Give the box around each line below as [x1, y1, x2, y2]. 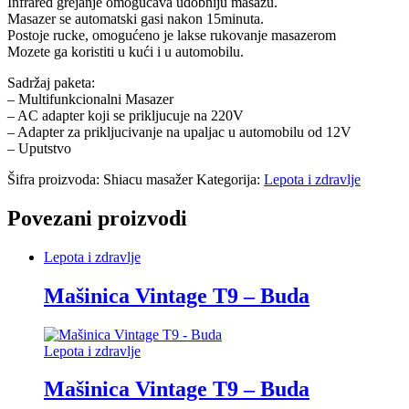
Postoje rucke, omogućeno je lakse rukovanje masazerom [7, 26, 336, 43]
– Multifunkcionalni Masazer [7, 90, 173, 107]
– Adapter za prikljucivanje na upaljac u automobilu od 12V [7, 123, 351, 140]
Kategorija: [196, 171, 264, 187]
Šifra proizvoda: [7, 171, 103, 187]
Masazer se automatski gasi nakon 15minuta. [7, 10, 264, 26]
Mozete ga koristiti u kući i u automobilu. [7, 43, 244, 59]
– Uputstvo [7, 140, 71, 156]
